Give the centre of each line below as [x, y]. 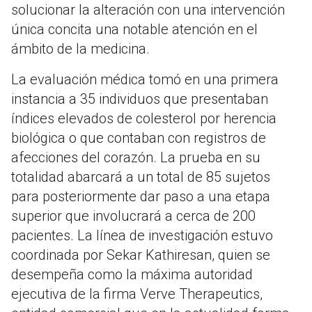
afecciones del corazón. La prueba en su [136, 158]
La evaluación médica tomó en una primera [145, 80]
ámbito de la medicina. [80, 49]
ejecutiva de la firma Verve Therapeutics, [137, 294]
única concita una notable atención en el [134, 30]
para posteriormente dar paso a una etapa [141, 197]
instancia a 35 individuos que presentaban [140, 99]
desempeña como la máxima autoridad [132, 275]
